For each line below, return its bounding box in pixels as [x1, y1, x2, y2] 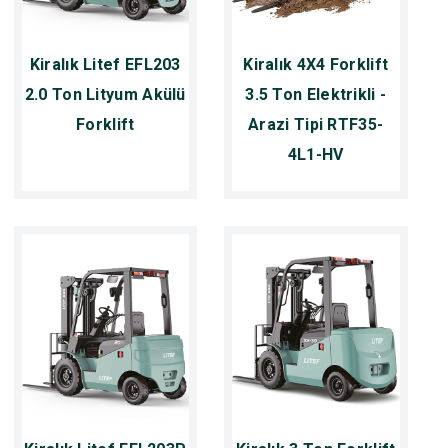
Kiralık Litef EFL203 [29, 55, 181, 75]
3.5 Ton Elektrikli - [245, 85, 387, 105]
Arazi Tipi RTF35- [248, 115, 384, 135]
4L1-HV [287, 145, 344, 165]
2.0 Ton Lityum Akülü [24, 85, 186, 105]
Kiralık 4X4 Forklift [243, 55, 389, 75]
